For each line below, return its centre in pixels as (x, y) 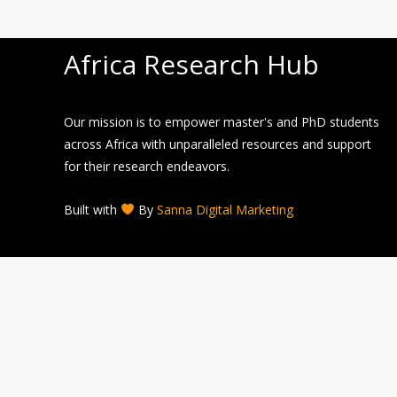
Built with (92, 210)
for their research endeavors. (147, 166)
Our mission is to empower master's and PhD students (222, 121)
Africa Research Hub (191, 65)
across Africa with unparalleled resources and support (218, 144)
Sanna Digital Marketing (225, 210)
